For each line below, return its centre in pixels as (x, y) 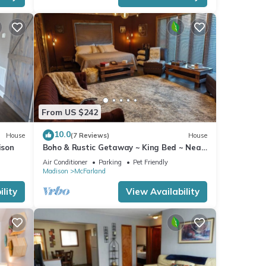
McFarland (90, 171)
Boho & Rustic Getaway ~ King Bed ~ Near (123, 148)
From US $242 (69, 112)
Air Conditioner (65, 162)
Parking (110, 162)
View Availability (163, 192)
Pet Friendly (150, 162)
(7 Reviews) (90, 135)
